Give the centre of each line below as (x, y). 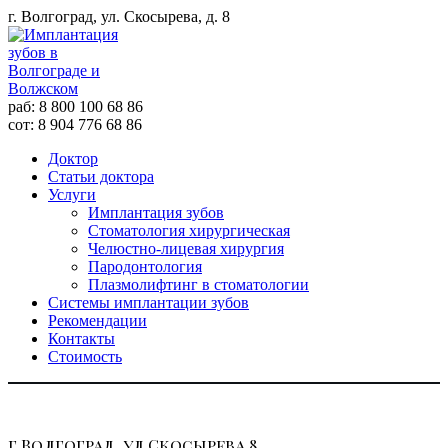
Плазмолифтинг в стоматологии (198, 284)
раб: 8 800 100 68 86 (75, 106)
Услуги (72, 194)
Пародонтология (145, 266)
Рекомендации (97, 320)
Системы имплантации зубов (148, 302)
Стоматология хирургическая (189, 230)
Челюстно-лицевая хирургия (186, 248)
